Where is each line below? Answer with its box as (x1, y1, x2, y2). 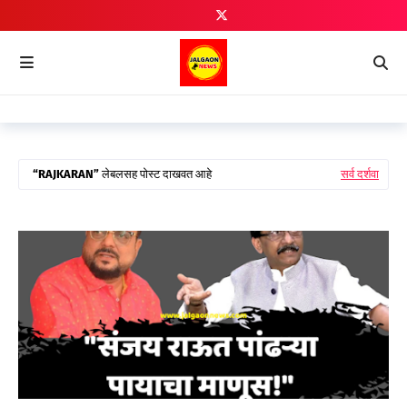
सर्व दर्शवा (341, 167, 379, 181)
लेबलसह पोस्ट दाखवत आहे (99, 167, 212, 181)
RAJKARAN (38, 167, 94, 181)
